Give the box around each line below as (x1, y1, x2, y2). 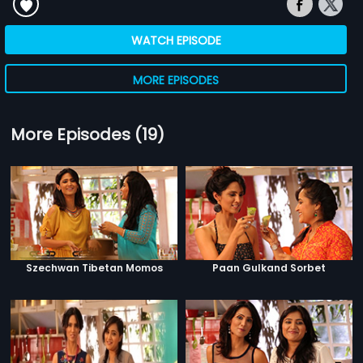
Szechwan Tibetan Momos (25, 260, 163, 275)
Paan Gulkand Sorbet (211, 260, 326, 275)
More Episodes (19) (11, 122, 165, 146)
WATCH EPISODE (130, 32, 221, 49)
